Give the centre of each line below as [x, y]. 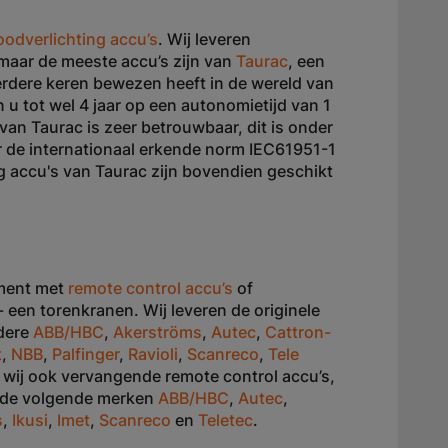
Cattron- [298, 332]
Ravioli [153, 354]
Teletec [225, 420]
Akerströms [157, 332]
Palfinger [85, 354]
